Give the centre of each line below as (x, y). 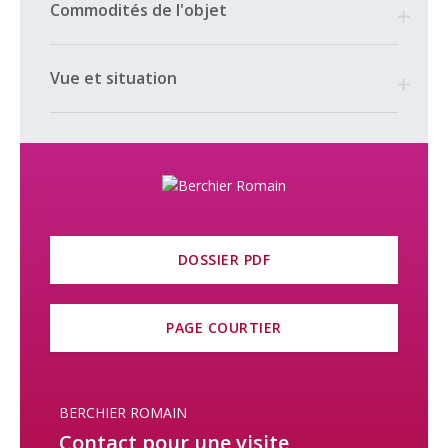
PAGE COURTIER (224, 327)
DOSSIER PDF (224, 259)
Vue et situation (113, 78)
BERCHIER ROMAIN (123, 412)
